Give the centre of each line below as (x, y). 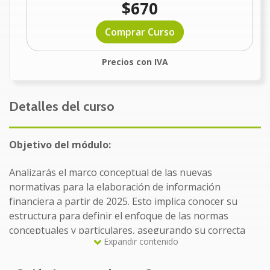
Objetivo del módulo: (60, 145)
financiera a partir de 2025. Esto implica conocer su (123, 202)
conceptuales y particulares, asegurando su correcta (127, 231)
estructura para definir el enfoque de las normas (119, 216)
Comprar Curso (140, 32)
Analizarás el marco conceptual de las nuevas (111, 173)
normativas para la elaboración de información (115, 187)
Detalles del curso (62, 107)
